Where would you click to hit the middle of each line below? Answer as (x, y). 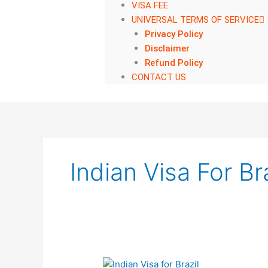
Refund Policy (174, 63)
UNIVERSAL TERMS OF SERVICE (195, 19)
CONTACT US (159, 77)
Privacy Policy (174, 34)
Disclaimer (167, 48)
